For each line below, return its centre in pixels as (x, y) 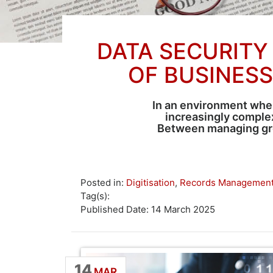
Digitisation (151, 183)
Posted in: (103, 183)
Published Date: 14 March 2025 (148, 209)
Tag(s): (95, 196)
